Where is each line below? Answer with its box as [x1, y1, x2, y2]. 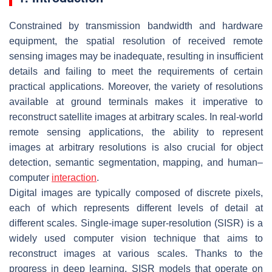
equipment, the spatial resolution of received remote [9, 35, 263, 46]
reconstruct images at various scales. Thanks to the [9, 248, 263, 259]
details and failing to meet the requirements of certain [9, 66, 263, 76]
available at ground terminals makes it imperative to [9, 96, 263, 107]
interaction [52, 172, 97, 183]
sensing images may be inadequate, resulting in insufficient [9, 50, 263, 61]
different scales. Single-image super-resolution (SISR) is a [9, 217, 263, 228]
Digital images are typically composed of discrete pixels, [9, 187, 263, 198]
